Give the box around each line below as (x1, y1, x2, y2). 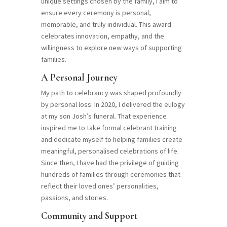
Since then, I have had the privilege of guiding (41, 158, 179, 168)
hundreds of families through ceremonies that (41, 170, 180, 179)
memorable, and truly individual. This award (41, 20, 171, 29)
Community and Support (41, 210, 137, 222)
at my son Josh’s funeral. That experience (41, 111, 167, 121)
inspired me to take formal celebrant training (41, 123, 177, 133)
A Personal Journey (41, 71, 118, 84)
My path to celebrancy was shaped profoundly (41, 88, 181, 98)
